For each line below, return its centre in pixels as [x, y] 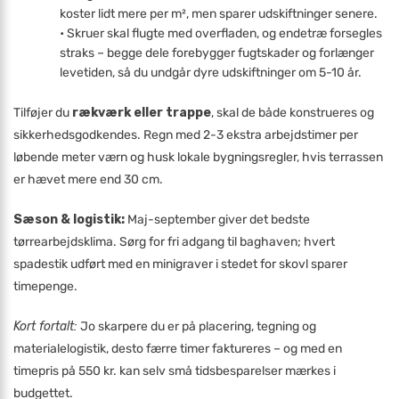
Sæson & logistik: [69, 220]
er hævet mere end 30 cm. [88, 179]
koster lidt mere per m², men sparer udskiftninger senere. [219, 14]
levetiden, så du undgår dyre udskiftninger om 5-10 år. [211, 73]
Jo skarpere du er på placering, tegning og [197, 326]
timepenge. [45, 286]
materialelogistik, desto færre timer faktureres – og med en [178, 349]
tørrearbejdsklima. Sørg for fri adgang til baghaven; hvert [174, 242]
